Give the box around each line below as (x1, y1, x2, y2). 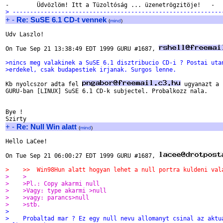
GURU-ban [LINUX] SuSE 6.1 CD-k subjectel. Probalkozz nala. (5, 88, 208, 95)
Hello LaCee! (5, 138, 47, 145)
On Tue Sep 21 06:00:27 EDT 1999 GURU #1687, (5, 152, 159, 159)
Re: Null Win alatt (16, 122, 77, 131)
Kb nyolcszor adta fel (5, 81, 82, 88)
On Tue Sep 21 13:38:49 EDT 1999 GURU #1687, (5, 45, 159, 52)
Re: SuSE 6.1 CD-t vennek (16, 15, 107, 24)
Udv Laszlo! (5, 31, 44, 38)
